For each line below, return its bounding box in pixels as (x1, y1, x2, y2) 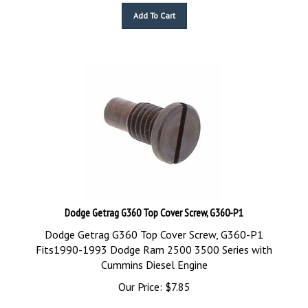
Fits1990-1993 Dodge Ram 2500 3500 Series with (36, 236, 272, 250)
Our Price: (118, 274, 162, 287)
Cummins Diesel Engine (100, 252, 208, 265)
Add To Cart (133, 4, 175, 14)
